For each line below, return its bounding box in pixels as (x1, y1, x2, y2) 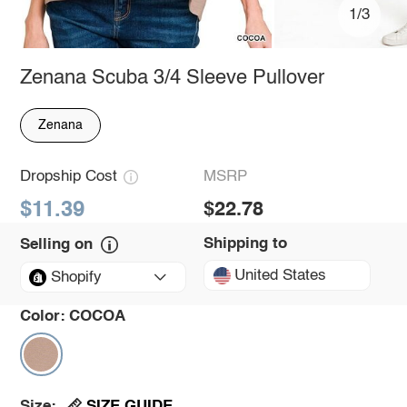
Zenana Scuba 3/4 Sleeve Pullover (19, 67, 324, 88)
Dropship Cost (19, 169, 117, 185)
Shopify (50, 269, 102, 285)
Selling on (19, 236, 93, 253)
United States (234, 267, 327, 283)
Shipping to (203, 235, 287, 252)
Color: (19, 308, 65, 324)
